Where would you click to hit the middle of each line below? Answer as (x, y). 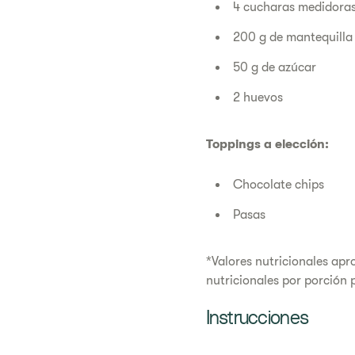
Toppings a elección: (267, 145)
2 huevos (258, 98)
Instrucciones (257, 320)
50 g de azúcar (274, 68)
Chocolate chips (278, 185)
